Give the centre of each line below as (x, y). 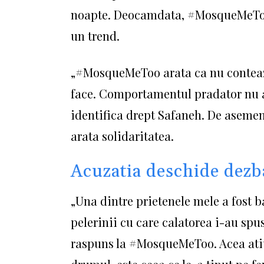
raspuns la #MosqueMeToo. (145, 243)
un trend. (95, 36)
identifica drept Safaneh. (139, 115)
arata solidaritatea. (122, 136)
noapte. (92, 14)
